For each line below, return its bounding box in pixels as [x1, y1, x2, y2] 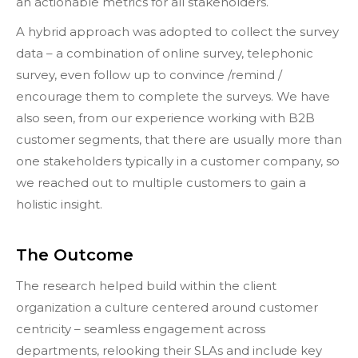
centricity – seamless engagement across [16, 320, 265, 336]
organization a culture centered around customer [16, 299, 318, 315]
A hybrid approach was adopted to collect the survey [16, 23, 339, 39]
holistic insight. [16, 196, 102, 212]
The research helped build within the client [16, 277, 276, 293]
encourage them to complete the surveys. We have [16, 88, 330, 104]
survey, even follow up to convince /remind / [16, 66, 282, 82]
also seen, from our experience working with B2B [16, 109, 315, 125]
